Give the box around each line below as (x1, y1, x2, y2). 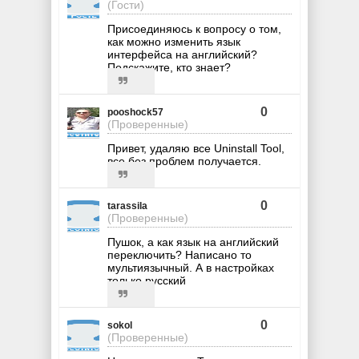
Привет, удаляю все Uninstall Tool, (107, 142, 284, 155)
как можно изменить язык (107, 35, 240, 49)
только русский (107, 274, 186, 288)
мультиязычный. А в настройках (107, 261, 274, 275)
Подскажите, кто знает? (107, 61, 231, 75)
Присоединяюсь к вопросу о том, (107, 22, 281, 36)
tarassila (107, 200, 147, 212)
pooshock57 (107, 107, 163, 119)
